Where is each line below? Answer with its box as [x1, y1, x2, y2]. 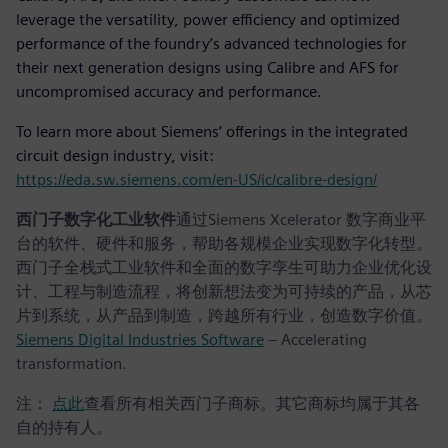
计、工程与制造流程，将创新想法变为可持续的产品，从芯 [16, 281, 432, 301]
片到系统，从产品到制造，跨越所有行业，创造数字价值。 [16, 305, 432, 325]
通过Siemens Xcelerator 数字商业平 [176, 209, 426, 229]
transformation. [16, 353, 127, 373]
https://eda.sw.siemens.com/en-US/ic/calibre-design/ [16, 169, 377, 189]
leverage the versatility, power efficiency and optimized [16, 9, 400, 29]
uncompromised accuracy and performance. [16, 81, 322, 101]
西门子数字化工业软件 [16, 209, 176, 229]
